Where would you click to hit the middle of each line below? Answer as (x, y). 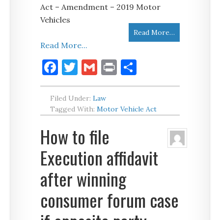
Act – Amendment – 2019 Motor (101, 7)
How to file (75, 136)
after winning (83, 179)
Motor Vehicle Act (127, 109)
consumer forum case (110, 200)
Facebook (92, 67)
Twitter (106, 67)
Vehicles (55, 20)
